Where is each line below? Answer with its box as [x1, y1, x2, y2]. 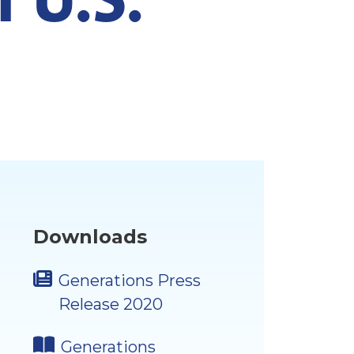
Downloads [33, 225, 147, 248]
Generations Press [58, 271, 201, 290]
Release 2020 [58, 295, 163, 314]
